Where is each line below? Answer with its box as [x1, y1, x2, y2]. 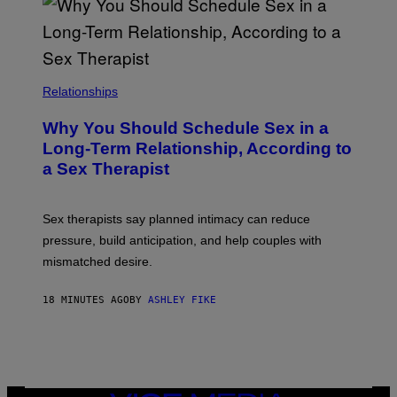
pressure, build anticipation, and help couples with [43, 233, 322, 248]
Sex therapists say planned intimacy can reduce [43, 212, 310, 227]
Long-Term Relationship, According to [43, 139, 352, 159]
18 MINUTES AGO [43, 294, 129, 307]
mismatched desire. [43, 254, 152, 269]
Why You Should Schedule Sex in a [43, 119, 329, 138]
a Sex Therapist [43, 160, 169, 179]
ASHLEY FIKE [148, 294, 216, 307]
